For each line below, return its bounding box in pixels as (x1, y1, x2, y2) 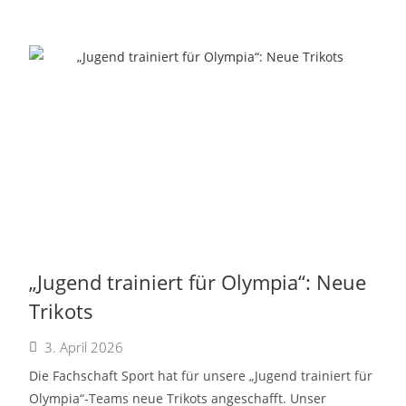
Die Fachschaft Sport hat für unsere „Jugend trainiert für (29, 367, 373, 384)
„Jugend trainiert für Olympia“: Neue (29, 268, 367, 295)
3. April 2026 (44, 338, 124, 356)
